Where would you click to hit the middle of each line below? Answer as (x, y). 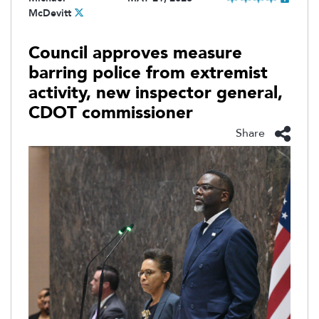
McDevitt (50, 13)
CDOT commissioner (111, 113)
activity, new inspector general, (156, 93)
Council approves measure (135, 53)
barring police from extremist (148, 73)
